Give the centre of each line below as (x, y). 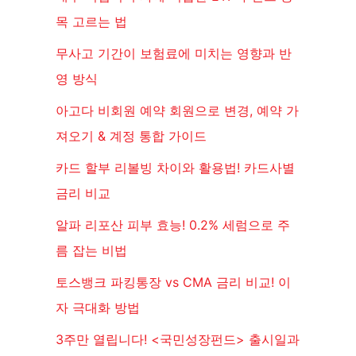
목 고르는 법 (91, 22)
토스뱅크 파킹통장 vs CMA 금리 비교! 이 (173, 282)
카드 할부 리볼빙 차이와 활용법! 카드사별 (175, 168)
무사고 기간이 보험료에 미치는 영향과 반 (174, 54)
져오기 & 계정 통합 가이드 (131, 136)
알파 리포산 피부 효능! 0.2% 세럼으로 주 (173, 225)
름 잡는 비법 (91, 251)
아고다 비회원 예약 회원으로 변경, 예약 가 (177, 111)
